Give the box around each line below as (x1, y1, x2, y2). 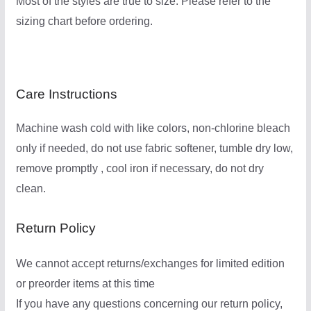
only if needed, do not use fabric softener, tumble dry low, (15, 142, 293, 155)
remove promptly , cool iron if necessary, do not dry (15, 162, 264, 175)
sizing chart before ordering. (15, 15, 153, 28)
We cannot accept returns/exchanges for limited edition (15, 258, 285, 270)
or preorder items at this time (15, 278, 155, 290)
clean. (15, 183, 46, 195)
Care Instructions (15, 87, 117, 102)
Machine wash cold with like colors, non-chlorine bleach (15, 122, 290, 135)
